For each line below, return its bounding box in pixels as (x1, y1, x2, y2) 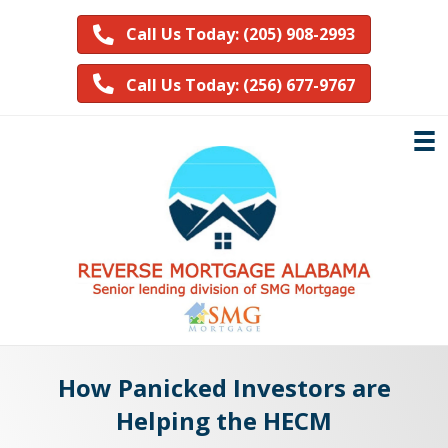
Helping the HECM (116, 403, 332, 437)
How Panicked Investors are (57, 370, 391, 404)
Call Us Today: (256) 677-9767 (126, 73, 355, 96)
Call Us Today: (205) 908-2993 (126, 23, 355, 46)
